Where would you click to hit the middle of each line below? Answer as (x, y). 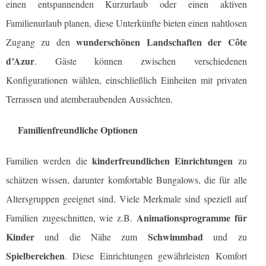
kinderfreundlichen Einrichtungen (162, 161)
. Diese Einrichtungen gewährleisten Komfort (156, 256)
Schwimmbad (175, 237)
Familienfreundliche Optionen (78, 130)
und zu (225, 237)
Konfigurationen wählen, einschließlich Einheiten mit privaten (126, 80)
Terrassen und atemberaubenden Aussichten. (89, 99)
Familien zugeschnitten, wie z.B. (71, 218)
